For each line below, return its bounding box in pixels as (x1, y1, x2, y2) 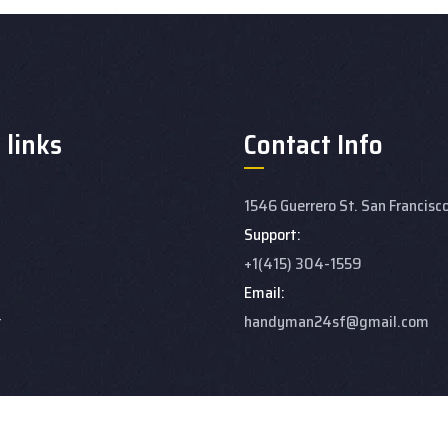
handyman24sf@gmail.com (244, 308, 429, 334)
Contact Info (244, 122, 383, 166)
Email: (244, 279, 285, 305)
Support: (244, 221, 301, 247)
